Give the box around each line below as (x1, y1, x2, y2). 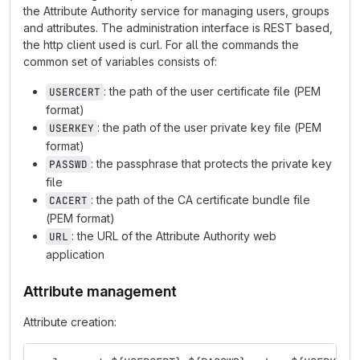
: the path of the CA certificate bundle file (91, 193, 310, 207)
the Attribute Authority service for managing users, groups (23, 4, 329, 18)
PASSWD (49, 157, 88, 171)
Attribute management (23, 283, 177, 300)
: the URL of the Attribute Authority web (72, 229, 276, 243)
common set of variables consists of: (23, 55, 217, 68)
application (46, 247, 104, 261)
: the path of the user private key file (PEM (97, 121, 321, 134)
